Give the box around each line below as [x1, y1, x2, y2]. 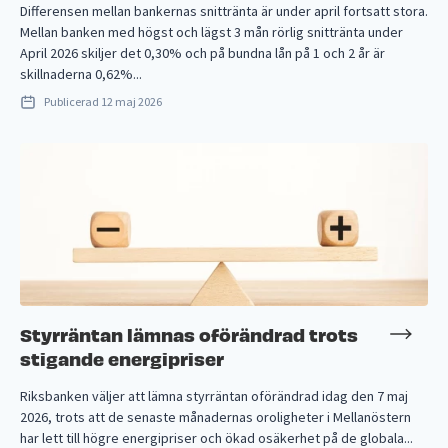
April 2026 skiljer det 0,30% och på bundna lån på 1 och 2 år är [20, 43, 385, 62]
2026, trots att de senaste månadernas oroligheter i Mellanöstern [20, 407, 411, 426]
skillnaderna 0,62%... [20, 64, 142, 83]
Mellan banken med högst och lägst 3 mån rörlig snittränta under [20, 22, 403, 41]
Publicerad [44, 93, 101, 109]
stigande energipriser [20, 344, 224, 370]
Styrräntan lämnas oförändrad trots [20, 320, 358, 346]
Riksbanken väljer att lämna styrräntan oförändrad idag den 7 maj [20, 386, 408, 405]
